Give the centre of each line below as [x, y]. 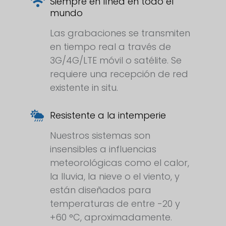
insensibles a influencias [103, 149]
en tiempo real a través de [110, 47]
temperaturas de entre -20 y [115, 204]
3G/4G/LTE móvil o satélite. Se [116, 61]
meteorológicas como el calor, [120, 163]
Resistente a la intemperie [108, 116]
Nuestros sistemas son [100, 136]
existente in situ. [84, 88]
